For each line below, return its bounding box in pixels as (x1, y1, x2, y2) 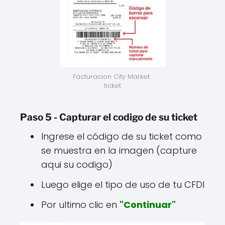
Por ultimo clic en (41, 198, 120, 211)
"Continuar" (120, 198, 176, 211)
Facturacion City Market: (72, 72, 151, 81)
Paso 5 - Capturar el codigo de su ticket (20, 111, 197, 124)
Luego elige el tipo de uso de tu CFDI (41, 178, 204, 191)
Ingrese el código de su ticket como (41, 130, 202, 143)
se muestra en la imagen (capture (41, 144, 197, 157)
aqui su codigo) (41, 158, 113, 171)
